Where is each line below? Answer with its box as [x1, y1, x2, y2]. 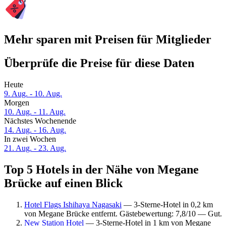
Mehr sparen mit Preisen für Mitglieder [4, 33, 211, 46]
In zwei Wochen [4, 135, 56, 144]
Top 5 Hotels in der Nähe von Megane [4, 163, 199, 177]
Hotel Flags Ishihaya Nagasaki [24, 200, 122, 209]
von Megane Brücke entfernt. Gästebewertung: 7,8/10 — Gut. [24, 209, 222, 218]
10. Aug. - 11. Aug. [4, 107, 66, 117]
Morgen [4, 98, 29, 107]
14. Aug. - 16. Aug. [4, 126, 66, 135]
